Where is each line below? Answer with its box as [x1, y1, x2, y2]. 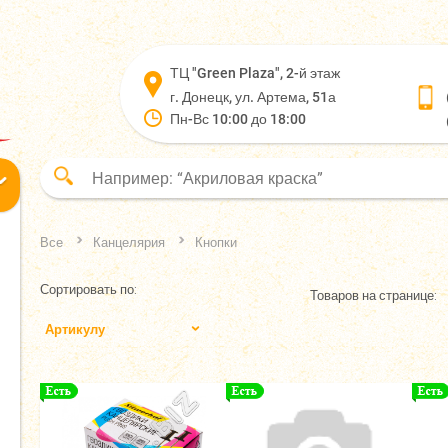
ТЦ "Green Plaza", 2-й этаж [170, 65, 340, 81]
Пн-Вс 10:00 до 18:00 [170, 111, 306, 127]
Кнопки [195, 235, 237, 250]
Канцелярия [93, 235, 165, 250]
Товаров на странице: [310, 287, 437, 303]
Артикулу [45, 322, 105, 337]
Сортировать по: [40, 282, 137, 297]
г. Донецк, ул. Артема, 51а [170, 89, 336, 105]
